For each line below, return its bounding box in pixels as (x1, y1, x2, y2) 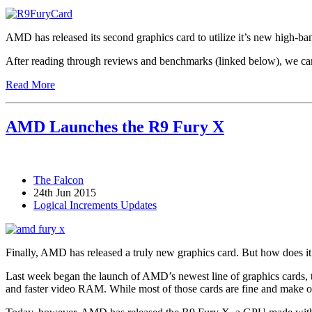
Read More (6, 79, 55, 91)
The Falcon (33, 174, 84, 187)
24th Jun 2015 (33, 187, 96, 199)
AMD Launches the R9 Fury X (6, 118, 224, 136)
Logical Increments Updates (33, 199, 157, 212)
